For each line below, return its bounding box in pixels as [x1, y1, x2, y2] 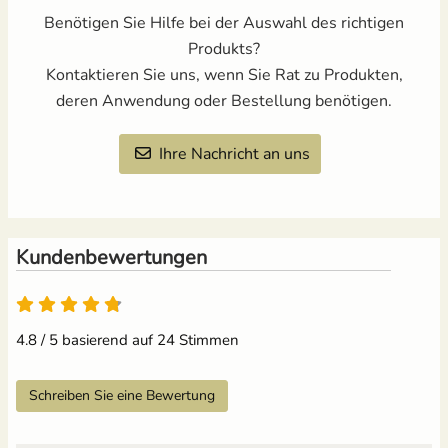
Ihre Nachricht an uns [158, 142, 310, 165]
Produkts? [188, 37, 260, 60]
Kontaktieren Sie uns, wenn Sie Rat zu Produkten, [45, 63, 403, 86]
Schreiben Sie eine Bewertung [29, 385, 215, 405]
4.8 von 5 [121, 279, 247, 321]
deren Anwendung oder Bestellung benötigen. [56, 89, 392, 112]
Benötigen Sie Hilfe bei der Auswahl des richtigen [44, 11, 404, 34]
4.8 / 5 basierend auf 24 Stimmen [16, 329, 239, 350]
